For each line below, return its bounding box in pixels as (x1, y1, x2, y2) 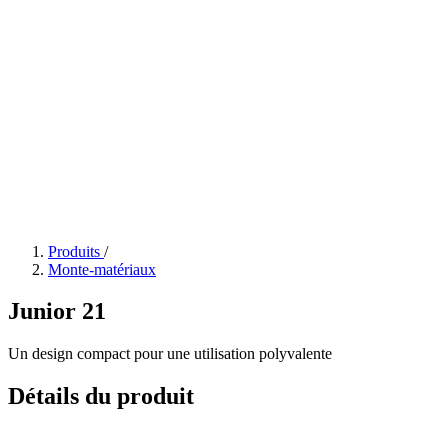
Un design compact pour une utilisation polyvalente (8, 345, 332, 363)
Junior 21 (8, 298, 106, 325)
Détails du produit (8, 383, 194, 410)
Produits (48, 242, 104, 260)
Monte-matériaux (48, 260, 156, 278)
